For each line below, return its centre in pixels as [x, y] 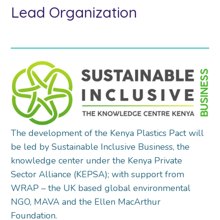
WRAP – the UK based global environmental [101, 188]
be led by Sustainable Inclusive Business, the [100, 147]
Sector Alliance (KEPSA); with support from [98, 174]
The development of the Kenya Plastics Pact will [108, 133]
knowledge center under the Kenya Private [97, 160]
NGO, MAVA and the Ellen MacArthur [86, 202]
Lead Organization [74, 12]
